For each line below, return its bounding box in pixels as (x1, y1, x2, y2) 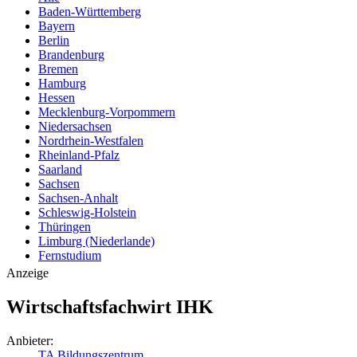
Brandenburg (38, 48, 104, 61)
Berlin (38, 33, 69, 47)
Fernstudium (38, 249, 101, 262)
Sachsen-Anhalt (38, 191, 118, 205)
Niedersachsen (38, 120, 112, 133)
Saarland (38, 163, 82, 176)
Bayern (38, 19, 75, 33)
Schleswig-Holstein (38, 206, 136, 219)
